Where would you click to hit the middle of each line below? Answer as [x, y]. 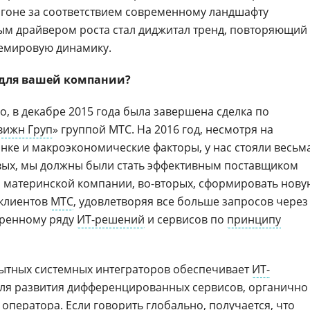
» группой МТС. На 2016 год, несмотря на [163, 129]
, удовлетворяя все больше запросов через [191, 201]
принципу [254, 219]
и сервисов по [186, 219]
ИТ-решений [111, 219]
